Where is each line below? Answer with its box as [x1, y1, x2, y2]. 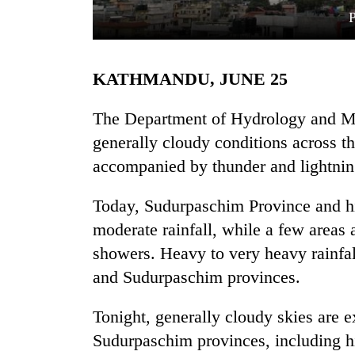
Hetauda [16, 250, 68, 265]
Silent [16, 200, 51, 216]
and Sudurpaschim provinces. [93, 267, 300, 288]
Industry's [16, 283, 78, 299]
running [16, 333, 65, 349]
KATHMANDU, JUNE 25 [106, 69, 288, 90]
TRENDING [16, 158, 82, 172]
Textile [16, 266, 56, 282]
